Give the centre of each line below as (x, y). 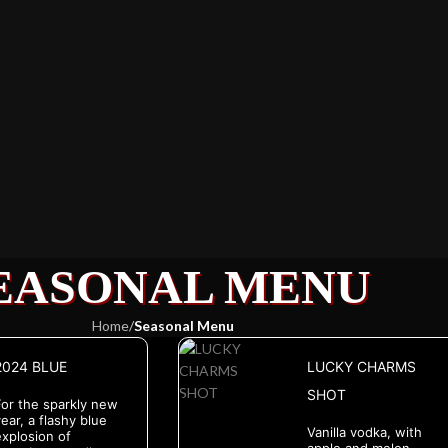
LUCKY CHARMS (361, 367)
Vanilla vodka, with (364, 432)
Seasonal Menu (184, 326)
